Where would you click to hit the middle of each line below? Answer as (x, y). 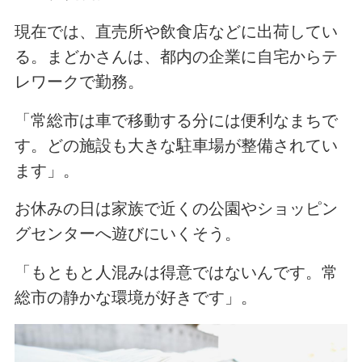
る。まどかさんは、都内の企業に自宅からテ (176, 56)
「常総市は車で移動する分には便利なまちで (176, 120)
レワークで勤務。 (79, 81)
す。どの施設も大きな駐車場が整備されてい (176, 145)
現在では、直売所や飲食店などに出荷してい (176, 31)
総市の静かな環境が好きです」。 (135, 298)
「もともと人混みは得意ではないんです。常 (176, 273)
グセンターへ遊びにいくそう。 (127, 234)
